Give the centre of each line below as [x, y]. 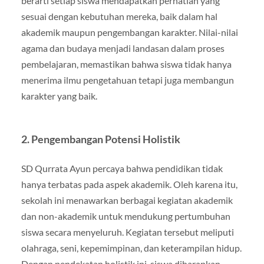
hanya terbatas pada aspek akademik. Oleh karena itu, [129, 184]
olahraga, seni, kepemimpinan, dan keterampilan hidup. [131, 248]
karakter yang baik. [59, 96]
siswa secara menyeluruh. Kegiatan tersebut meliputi [127, 232]
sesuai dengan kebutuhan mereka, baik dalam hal [119, 16]
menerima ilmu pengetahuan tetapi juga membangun [127, 80]
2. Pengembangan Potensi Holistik [100, 139]
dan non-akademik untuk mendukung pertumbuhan [126, 216]
